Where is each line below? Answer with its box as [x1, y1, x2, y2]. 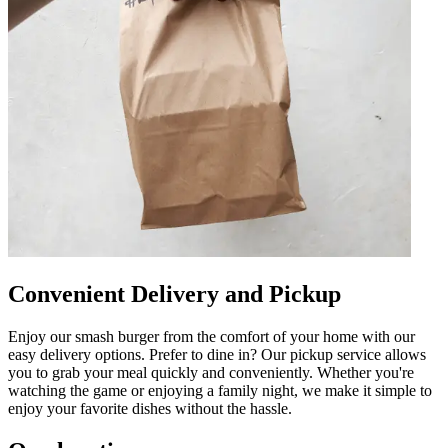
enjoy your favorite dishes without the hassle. [8, 399, 292, 417]
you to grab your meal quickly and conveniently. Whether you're [8, 363, 414, 381]
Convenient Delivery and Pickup [8, 280, 341, 307]
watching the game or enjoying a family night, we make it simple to [8, 381, 432, 399]
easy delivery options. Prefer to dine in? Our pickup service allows [8, 345, 426, 363]
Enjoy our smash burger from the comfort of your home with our [8, 327, 415, 345]
